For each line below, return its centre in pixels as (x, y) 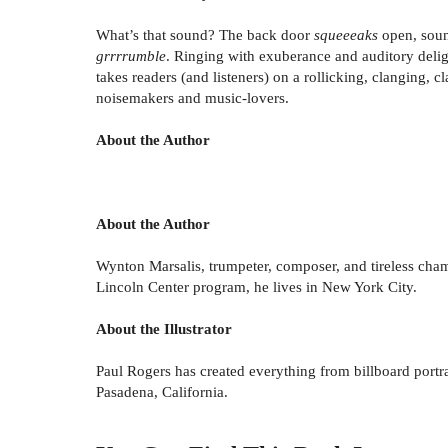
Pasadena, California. (162, 391)
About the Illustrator (164, 328)
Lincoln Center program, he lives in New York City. (256, 286)
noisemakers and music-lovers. (192, 97)
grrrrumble (131, 55)
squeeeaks (348, 34)
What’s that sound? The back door (205, 34)
